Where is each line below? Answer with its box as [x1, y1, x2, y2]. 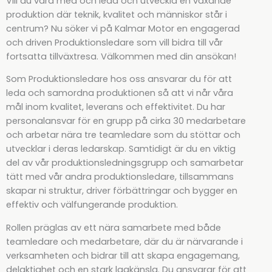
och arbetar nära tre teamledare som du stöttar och [6, 129, 240, 141]
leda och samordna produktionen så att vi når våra [6, 87, 233, 100]
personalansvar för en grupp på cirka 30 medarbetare [6, 115, 246, 127]
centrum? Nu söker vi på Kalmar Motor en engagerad [6, 22, 240, 35]
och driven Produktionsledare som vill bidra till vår [6, 36, 223, 49]
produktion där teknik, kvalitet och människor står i [6, 8, 227, 21]
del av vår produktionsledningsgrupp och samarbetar [6, 157, 243, 169]
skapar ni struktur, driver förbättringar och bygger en [6, 185, 237, 197]
